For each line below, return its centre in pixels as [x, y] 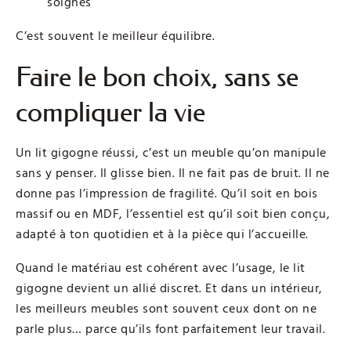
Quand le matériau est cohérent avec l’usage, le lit [161, 268]
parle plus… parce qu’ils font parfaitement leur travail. [170, 329]
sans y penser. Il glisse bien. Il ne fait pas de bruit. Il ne [173, 174]
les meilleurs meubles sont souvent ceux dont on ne [166, 309]
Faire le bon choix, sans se [157, 78]
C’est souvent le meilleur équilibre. [115, 36]
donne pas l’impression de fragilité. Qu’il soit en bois [167, 194]
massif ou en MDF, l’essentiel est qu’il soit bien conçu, [173, 214]
